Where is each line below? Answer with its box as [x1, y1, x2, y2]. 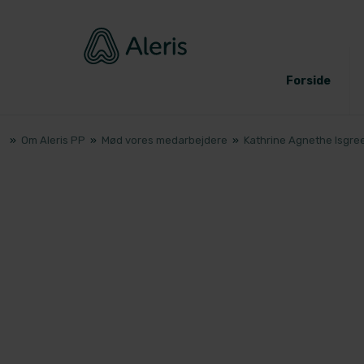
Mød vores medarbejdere [101, 134, 230, 147]
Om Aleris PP [20, 134, 88, 147]
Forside [285, 73, 331, 88]
